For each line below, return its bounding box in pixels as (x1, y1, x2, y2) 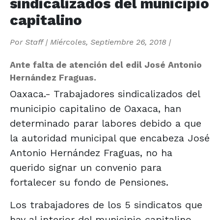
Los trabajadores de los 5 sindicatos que (10, 198, 202, 211)
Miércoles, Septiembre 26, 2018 (50, 37, 166, 47)
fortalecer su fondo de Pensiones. (10, 176, 168, 188)
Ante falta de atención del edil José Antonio (10, 59, 202, 70)
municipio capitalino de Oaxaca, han (10, 102, 181, 114)
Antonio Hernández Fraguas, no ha (10, 146, 172, 159)
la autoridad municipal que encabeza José (10, 132, 210, 144)
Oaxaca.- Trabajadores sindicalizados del (10, 87, 200, 100)
